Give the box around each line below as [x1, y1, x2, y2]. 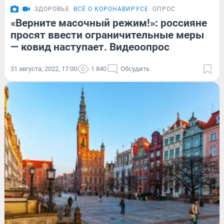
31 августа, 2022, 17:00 [10, 65, 77, 73]
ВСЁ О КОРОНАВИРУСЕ [73, 5, 148, 13]
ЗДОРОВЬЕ [34, 5, 69, 13]
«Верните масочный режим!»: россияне [10, 17, 207, 29]
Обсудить [120, 65, 149, 73]
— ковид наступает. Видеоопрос [10, 41, 169, 53]
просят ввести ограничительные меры [10, 29, 204, 41]
